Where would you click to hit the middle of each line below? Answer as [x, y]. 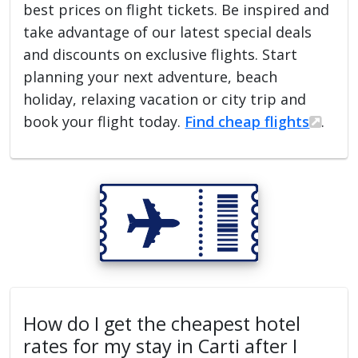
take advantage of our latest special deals [168, 32]
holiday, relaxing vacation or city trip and [165, 99]
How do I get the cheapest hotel [162, 323]
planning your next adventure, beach [151, 77]
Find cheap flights [247, 122]
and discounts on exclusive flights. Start [161, 55]
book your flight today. [104, 122]
